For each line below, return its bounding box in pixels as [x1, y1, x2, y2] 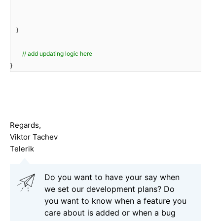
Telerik [10, 144, 34, 154]
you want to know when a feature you [44, 196, 186, 206]
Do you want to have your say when [44, 172, 180, 183]
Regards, [10, 120, 41, 130]
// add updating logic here [22, 50, 92, 58]
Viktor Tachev [10, 132, 58, 142]
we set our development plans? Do [44, 184, 175, 194]
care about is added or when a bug [44, 208, 176, 218]
